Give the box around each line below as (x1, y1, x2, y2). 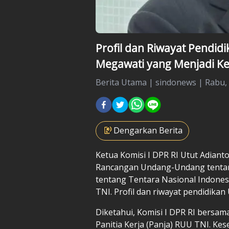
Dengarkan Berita (113, 124, 182, 136)
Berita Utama (96, 76, 147, 88)
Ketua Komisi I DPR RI (96, 149, 180, 161)
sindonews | (155, 76, 205, 88)
